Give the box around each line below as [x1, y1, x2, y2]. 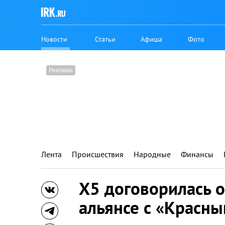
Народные [134, 149, 171, 159]
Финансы [181, 149, 213, 159]
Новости [41, 34, 67, 44]
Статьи [95, 34, 116, 44]
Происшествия [72, 149, 124, 159]
